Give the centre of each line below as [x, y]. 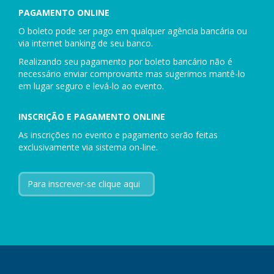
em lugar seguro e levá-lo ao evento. [91, 86]
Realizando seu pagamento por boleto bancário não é [125, 61]
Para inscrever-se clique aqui [84, 184]
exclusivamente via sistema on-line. [88, 147]
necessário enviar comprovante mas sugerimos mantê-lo [132, 74]
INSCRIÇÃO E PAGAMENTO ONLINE [92, 117]
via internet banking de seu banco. [86, 43]
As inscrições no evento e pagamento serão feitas [118, 135]
